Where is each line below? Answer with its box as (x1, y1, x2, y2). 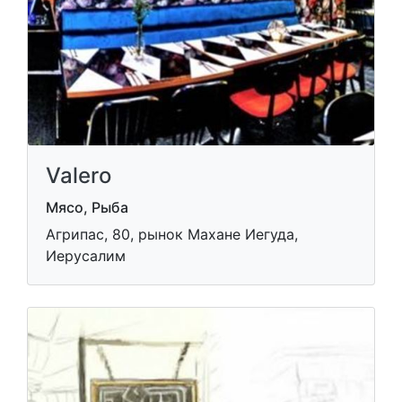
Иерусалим (46, 246, 126, 265)
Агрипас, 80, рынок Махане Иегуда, (46, 224, 298, 243)
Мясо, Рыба (46, 197, 128, 216)
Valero (46, 162, 111, 188)
